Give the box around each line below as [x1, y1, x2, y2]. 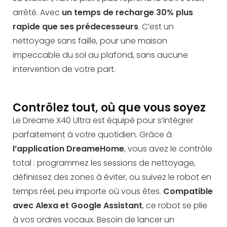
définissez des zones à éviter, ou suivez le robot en [13, 171, 211, 183]
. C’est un [138, 21, 174, 33]
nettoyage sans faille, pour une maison [13, 35, 167, 47]
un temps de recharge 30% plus [62, 7, 193, 19]
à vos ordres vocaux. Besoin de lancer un [13, 214, 174, 226]
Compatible [163, 185, 213, 198]
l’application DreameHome [13, 143, 124, 155]
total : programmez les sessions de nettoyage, [13, 157, 196, 169]
